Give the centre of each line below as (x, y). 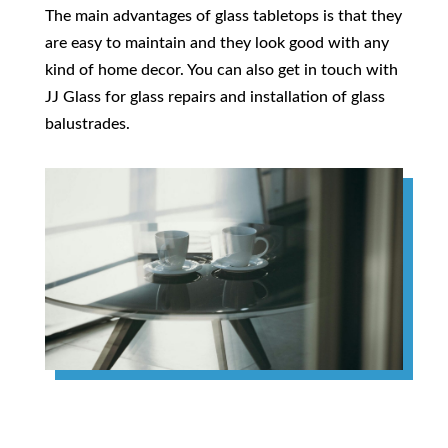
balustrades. (87, 124)
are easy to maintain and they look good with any (216, 43)
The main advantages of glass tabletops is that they (223, 16)
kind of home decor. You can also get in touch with (221, 70)
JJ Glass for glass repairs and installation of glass (214, 97)
